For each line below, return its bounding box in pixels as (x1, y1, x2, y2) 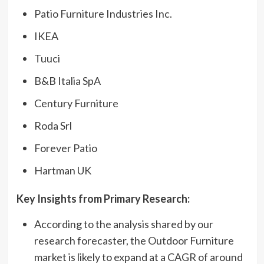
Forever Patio (34, 141, 97, 154)
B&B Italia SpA (34, 74, 101, 87)
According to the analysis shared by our (34, 217, 213, 230)
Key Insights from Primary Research (16, 192, 187, 205)
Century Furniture (34, 96, 118, 110)
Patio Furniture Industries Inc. (34, 6, 172, 20)
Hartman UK (34, 163, 91, 177)
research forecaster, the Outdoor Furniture (34, 233, 234, 247)
